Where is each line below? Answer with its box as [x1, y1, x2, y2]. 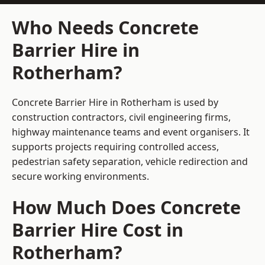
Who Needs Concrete [12, 15, 199, 40]
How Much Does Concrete [12, 195, 241, 220]
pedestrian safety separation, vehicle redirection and [12, 155, 248, 169]
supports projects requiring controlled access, [12, 140, 219, 154]
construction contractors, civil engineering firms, [12, 111, 231, 124]
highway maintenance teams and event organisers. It [12, 125, 250, 139]
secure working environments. [12, 170, 149, 183]
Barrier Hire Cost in [12, 217, 183, 243]
